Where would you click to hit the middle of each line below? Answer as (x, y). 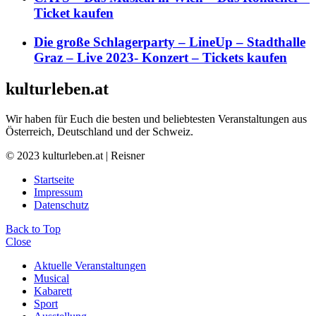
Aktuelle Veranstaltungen (90, 265)
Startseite (54, 179)
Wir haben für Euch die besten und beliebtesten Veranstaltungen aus (156, 119)
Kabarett (53, 291)
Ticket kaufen (74, 13)
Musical (51, 278)
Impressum (58, 192)
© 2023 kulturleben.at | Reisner (75, 155)
